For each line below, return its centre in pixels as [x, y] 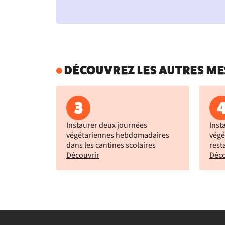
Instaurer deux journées [107, 125]
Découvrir [83, 155]
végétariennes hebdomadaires [118, 135]
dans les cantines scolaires [111, 145]
